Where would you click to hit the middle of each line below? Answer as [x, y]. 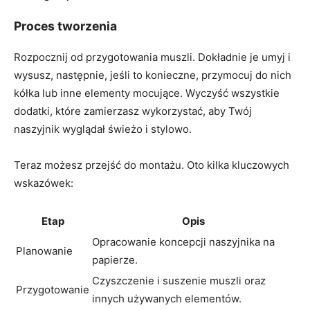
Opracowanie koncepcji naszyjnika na [183, 242]
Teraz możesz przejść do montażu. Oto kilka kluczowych [152, 165]
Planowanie [44, 251]
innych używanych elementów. [167, 299]
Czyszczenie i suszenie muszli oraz [179, 281]
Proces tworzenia [65, 26]
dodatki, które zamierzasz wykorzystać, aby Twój [133, 111]
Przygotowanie [53, 290]
